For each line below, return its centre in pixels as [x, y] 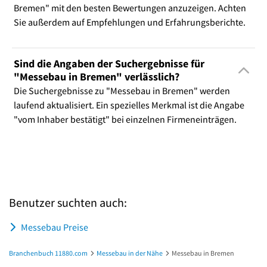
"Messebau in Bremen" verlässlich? [96, 76]
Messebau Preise [55, 227]
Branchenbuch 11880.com [48, 253]
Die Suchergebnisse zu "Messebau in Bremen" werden [122, 90]
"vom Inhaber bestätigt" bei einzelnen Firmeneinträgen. [125, 119]
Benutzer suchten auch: [68, 202]
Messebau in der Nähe [130, 253]
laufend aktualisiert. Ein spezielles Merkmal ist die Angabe [129, 105]
